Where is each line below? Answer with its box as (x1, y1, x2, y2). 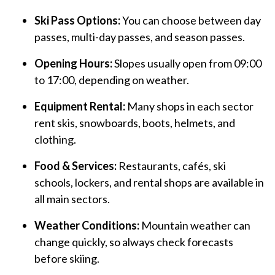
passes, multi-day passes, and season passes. (34, 30, 245, 44)
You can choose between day (120, 14, 261, 28)
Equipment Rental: (34, 99, 125, 114)
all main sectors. (34, 192, 110, 206)
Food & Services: (34, 159, 117, 173)
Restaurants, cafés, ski (117, 159, 226, 173)
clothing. (34, 133, 76, 147)
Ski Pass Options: (34, 14, 120, 28)
